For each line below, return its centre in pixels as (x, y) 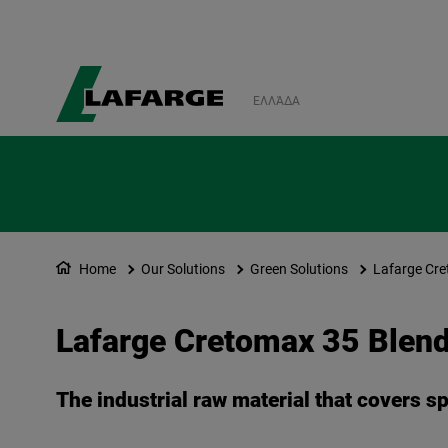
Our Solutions (183, 269)
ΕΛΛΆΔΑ (276, 101)
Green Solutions (299, 269)
